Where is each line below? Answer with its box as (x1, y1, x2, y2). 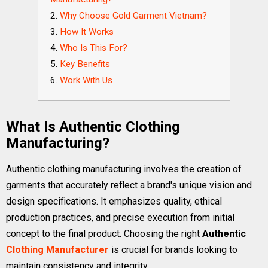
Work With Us (60, 75, 112, 86)
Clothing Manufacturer (6, 244, 109, 255)
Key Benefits (60, 59, 110, 69)
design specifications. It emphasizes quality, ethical (6, 196, 222, 207)
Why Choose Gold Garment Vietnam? (60, 10, 207, 21)
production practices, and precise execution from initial (6, 212, 234, 223)
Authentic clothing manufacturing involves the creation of (6, 163, 242, 175)
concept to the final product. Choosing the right (6, 228, 202, 239)
